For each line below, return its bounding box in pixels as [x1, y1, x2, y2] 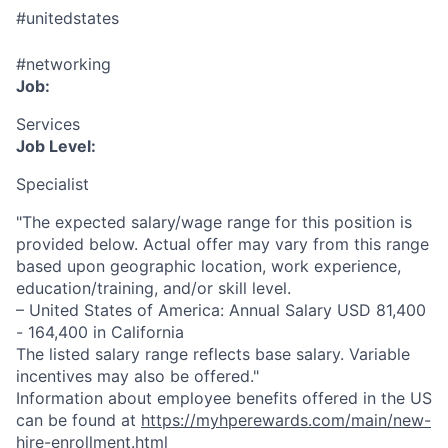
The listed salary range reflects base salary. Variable [16, 344, 410, 364]
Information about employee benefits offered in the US [16, 388, 432, 408]
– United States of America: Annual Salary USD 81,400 [16, 300, 426, 320]
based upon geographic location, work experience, [16, 256, 401, 276]
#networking [16, 54, 111, 74]
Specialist [16, 174, 89, 194]
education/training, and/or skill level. [16, 278, 291, 298]
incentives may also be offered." [16, 366, 259, 386]
